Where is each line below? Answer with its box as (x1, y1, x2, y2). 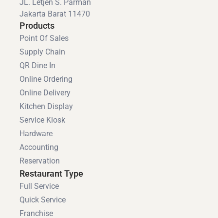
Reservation (19, 156, 60, 166)
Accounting (19, 143, 58, 152)
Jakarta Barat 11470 (19, 9, 90, 19)
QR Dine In (19, 61, 55, 71)
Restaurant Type (19, 168, 83, 179)
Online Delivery (19, 88, 71, 98)
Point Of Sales (19, 34, 69, 43)
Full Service (19, 182, 59, 191)
